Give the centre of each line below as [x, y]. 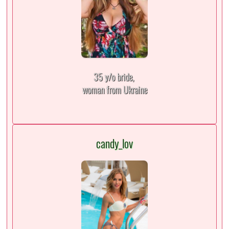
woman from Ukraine [114, 90]
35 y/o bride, [114, 77]
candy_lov [114, 144]
